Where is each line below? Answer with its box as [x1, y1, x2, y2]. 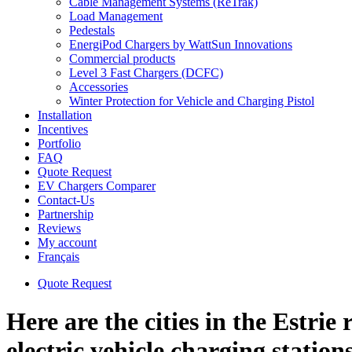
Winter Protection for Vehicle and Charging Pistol [69, 94, 314, 108]
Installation [38, 108, 92, 122]
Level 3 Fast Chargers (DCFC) [69, 66, 223, 79]
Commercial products [69, 52, 175, 65]
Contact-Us [38, 193, 94, 207]
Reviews [38, 222, 81, 235]
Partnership [38, 207, 93, 221]
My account [38, 236, 97, 249]
